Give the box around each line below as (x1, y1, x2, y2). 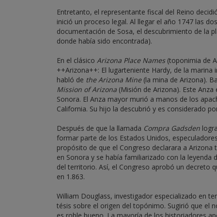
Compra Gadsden (143, 124, 200, 133)
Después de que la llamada (57, 124, 143, 133)
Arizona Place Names (97, 56, 165, 65)
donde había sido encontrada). (57, 36, 152, 46)
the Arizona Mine (86, 75, 141, 84)
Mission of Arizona (57, 85, 117, 94)
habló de (57, 75, 86, 84)
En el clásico (57, 56, 97, 65)
